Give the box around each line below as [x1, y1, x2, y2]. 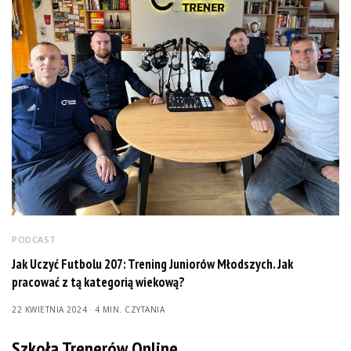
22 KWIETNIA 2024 [12, 303, 87, 315]
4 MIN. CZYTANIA [94, 303, 165, 315]
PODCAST [12, 233, 56, 245]
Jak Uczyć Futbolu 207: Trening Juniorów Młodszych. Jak [12, 255, 293, 273]
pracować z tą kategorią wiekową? [12, 273, 185, 291]
